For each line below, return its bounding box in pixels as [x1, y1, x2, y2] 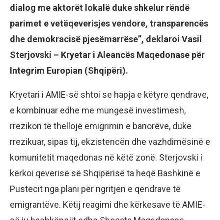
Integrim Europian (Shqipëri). [10, 65, 128, 76]
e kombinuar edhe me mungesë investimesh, [10, 105, 186, 116]
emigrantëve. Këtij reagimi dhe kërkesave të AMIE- [10, 199, 205, 210]
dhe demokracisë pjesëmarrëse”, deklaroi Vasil [10, 34, 202, 45]
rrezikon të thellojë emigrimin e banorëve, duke [10, 121, 192, 132]
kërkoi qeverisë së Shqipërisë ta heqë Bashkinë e [10, 168, 200, 179]
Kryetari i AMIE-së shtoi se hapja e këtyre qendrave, [10, 89, 208, 100]
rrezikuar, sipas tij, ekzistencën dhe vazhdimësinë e [10, 137, 210, 147]
